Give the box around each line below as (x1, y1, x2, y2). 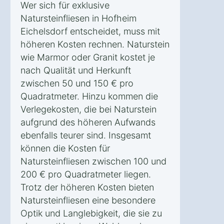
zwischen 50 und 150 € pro (20, 77, 133, 88)
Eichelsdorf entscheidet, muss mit (20, 25, 160, 36)
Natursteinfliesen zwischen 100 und (20, 155, 166, 166)
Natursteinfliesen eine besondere (20, 194, 155, 205)
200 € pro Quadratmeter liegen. (20, 168, 151, 179)
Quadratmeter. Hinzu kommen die (20, 90, 158, 101)
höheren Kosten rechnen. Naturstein (20, 38, 169, 49)
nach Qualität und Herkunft (20, 64, 131, 75)
